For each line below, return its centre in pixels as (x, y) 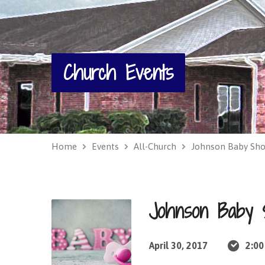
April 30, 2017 (178, 245)
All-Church (155, 146)
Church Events (118, 72)
